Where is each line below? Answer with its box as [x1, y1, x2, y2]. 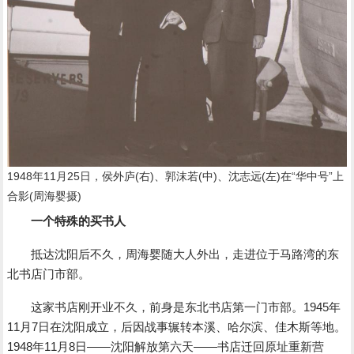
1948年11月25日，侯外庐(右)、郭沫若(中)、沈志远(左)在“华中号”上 [7, 170, 345, 183]
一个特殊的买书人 [31, 214, 126, 228]
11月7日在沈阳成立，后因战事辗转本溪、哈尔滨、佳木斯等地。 [7, 320, 347, 334]
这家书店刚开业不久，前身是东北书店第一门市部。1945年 [7, 300, 341, 314]
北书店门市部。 [7, 267, 91, 281]
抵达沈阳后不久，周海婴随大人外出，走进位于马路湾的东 [7, 247, 340, 262]
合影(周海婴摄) [7, 190, 82, 203]
